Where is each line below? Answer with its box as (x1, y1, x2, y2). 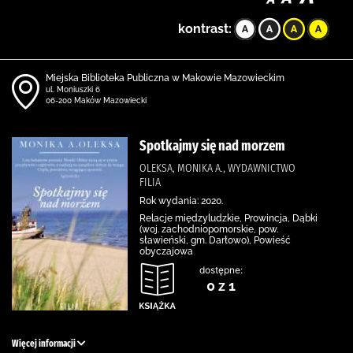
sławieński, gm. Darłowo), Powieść (139, 235, 291, 246)
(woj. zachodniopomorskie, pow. (139, 224, 278, 235)
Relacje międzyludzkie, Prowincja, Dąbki (139, 213, 318, 224)
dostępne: (199, 264, 243, 276)
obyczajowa (139, 246, 193, 257)
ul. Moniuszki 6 (46, 85, 100, 94)
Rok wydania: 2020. (139, 195, 223, 206)
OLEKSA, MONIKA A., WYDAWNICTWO (139, 161, 295, 175)
